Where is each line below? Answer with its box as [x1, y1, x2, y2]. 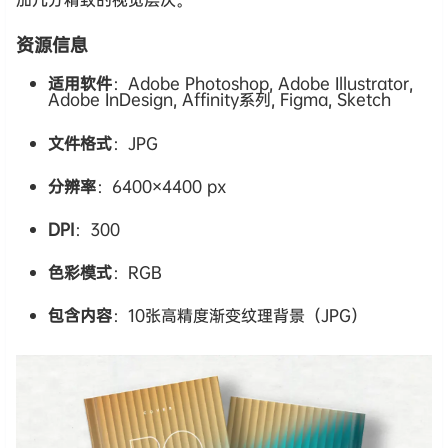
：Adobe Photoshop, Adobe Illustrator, [112, 72, 413, 95]
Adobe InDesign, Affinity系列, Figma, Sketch [48, 88, 391, 111]
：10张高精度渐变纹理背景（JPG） [112, 304, 367, 327]
